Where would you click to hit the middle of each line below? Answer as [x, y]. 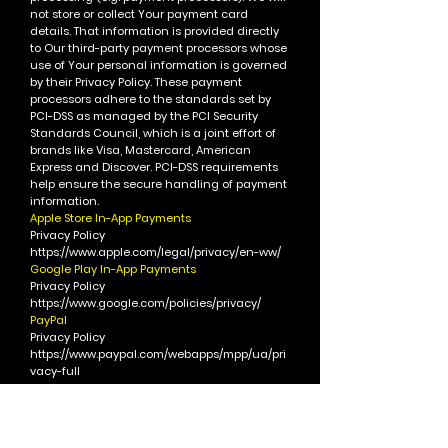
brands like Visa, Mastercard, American [140, 150]
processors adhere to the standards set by [150, 99]
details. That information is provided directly [154, 31]
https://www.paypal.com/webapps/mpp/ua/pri [158, 354]
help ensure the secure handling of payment [158, 184]
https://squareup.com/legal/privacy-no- [142, 422]
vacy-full [55, 371]
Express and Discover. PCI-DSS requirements [154, 167]
